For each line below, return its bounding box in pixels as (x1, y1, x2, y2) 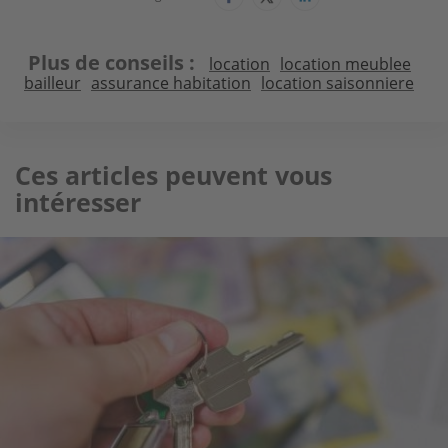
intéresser (15, 184, 141, 219)
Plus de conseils (27, 48, 184, 76)
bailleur (24, 71, 81, 94)
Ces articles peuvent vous (15, 157, 332, 192)
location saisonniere (261, 71, 414, 94)
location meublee (279, 52, 411, 75)
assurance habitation (91, 71, 251, 94)
